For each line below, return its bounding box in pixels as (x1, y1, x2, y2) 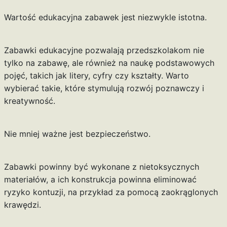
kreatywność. (4, 96, 55, 106)
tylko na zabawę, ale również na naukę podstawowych (4, 58, 214, 68)
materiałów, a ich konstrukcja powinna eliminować (4, 174, 197, 185)
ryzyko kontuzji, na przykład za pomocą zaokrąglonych (4, 187, 218, 198)
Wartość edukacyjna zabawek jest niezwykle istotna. (4, 12, 207, 23)
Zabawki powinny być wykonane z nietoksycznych (4, 162, 199, 172)
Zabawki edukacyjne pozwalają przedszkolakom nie (4, 45, 204, 56)
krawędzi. (4, 200, 41, 210)
